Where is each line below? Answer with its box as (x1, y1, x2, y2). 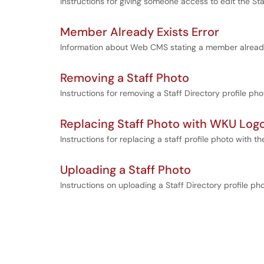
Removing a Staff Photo (60, 70, 189, 85)
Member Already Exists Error (60, 24, 219, 39)
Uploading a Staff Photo (60, 162, 191, 177)
